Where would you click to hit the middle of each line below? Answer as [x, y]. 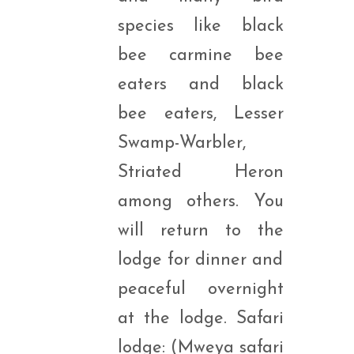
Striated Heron [200, 173]
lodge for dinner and [200, 260]
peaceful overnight [200, 290]
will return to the [200, 231]
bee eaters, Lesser [200, 114]
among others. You [200, 202]
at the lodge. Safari [200, 319]
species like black [200, 26]
